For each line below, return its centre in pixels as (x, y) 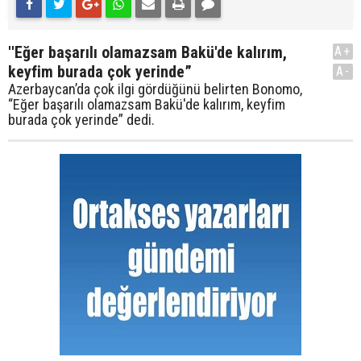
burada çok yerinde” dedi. (81, 120)
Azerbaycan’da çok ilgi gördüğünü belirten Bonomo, (155, 89)
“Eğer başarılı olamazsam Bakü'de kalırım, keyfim (147, 104)
